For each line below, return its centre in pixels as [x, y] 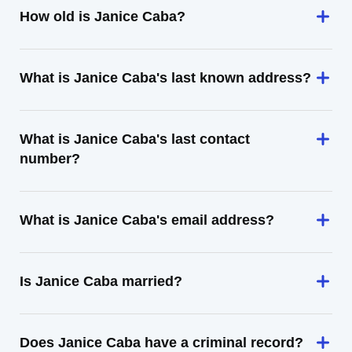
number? [50, 159]
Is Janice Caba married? [101, 281]
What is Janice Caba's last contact [135, 139]
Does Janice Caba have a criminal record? [161, 343]
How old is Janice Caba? [103, 16]
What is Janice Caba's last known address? [165, 78]
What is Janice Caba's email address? [147, 220]
